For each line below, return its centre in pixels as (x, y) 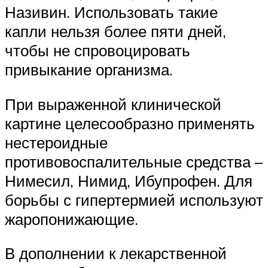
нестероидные (56, 142)
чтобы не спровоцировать (98, 50)
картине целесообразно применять (130, 123)
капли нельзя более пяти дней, (115, 31)
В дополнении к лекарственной (116, 253)
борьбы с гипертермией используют (134, 200)
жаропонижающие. (71, 219)
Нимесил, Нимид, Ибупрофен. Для (129, 180)
